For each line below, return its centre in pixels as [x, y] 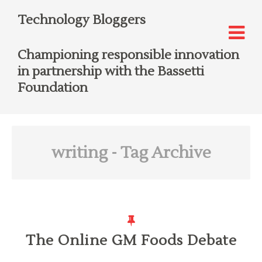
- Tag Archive [159, 153]
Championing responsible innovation [128, 55]
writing [79, 153]
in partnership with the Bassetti [111, 71]
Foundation [53, 88]
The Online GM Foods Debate [131, 241]
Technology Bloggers [82, 20]
